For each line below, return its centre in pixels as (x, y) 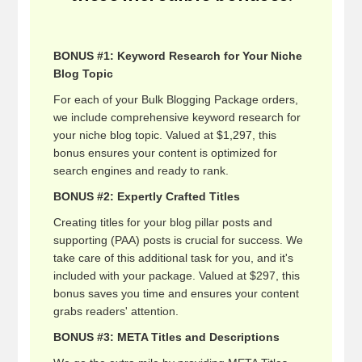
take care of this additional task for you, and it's (174, 258)
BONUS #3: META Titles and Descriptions (167, 337)
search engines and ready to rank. (141, 170)
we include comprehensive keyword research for (177, 117)
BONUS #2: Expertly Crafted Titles (147, 196)
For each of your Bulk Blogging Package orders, (176, 99)
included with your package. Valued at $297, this (177, 276)
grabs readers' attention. (116, 311)
